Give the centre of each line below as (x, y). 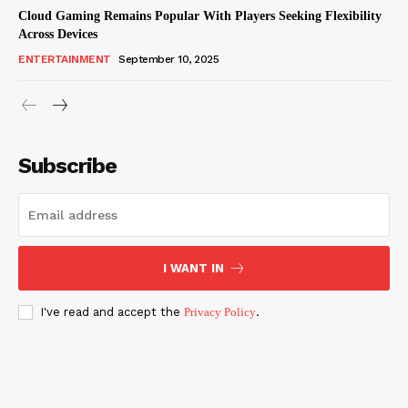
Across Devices (58, 34)
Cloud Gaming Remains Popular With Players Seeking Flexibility (200, 16)
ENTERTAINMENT (65, 59)
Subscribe (67, 166)
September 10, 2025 (168, 59)
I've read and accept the (112, 312)
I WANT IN (193, 268)
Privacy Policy (220, 312)
